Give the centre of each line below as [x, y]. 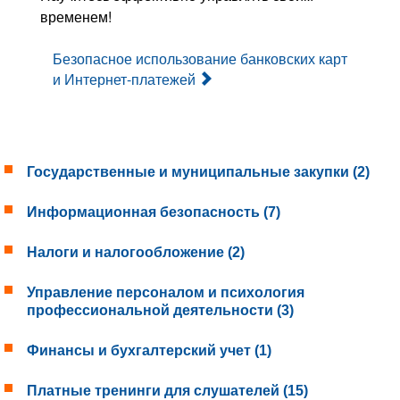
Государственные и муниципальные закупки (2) [198, 172]
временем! [78, 17]
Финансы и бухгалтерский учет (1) [149, 351]
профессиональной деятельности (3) [160, 311]
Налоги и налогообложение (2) [136, 253]
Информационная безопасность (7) [154, 212]
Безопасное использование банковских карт [200, 59]
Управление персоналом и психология [166, 293]
